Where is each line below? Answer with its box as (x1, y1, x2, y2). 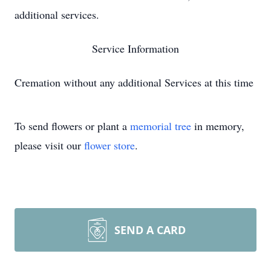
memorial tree (130, 119, 191, 133)
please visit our (15, 138, 84, 152)
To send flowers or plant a (15, 119, 130, 133)
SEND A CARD (114, 223, 186, 237)
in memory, (191, 119, 244, 133)
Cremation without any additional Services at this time (15, 75, 253, 90)
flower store (84, 138, 135, 152)
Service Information (92, 41, 179, 56)
